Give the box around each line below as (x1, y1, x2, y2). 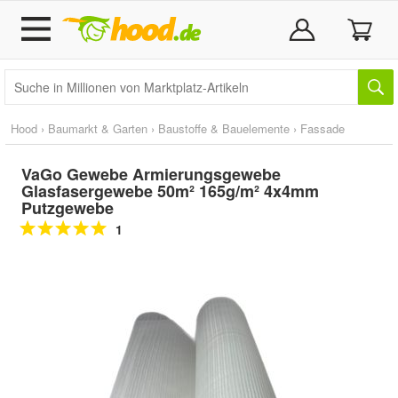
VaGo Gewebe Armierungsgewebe (21, 163, 281, 186)
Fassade (300, 120, 345, 137)
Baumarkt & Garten (48, 120, 147, 137)
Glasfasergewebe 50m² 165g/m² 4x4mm (21, 179, 319, 203)
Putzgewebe (21, 196, 114, 219)
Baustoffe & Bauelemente (158, 120, 290, 137)
